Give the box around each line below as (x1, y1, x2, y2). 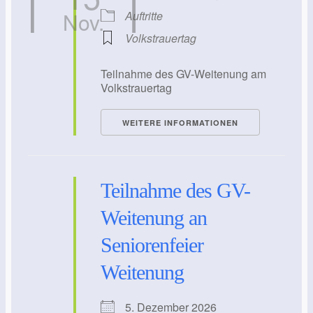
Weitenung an (101, 205, 207, 229)
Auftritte (125, 7, 163, 24)
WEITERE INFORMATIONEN (122, 117, 238, 128)
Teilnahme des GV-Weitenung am (101, 65, 266, 82)
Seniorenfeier (101, 233, 203, 256)
